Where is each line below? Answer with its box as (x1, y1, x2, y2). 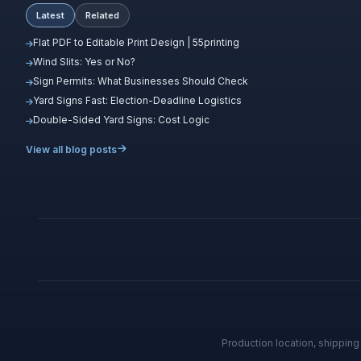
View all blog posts (26, 143, 117, 156)
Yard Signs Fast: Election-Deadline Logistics (33, 93, 242, 106)
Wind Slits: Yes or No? (33, 55, 135, 68)
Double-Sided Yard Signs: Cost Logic (33, 113, 210, 126)
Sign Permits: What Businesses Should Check (33, 74, 248, 87)
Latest (36, 9, 64, 21)
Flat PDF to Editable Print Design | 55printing (33, 35, 239, 48)
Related (85, 9, 119, 21)
